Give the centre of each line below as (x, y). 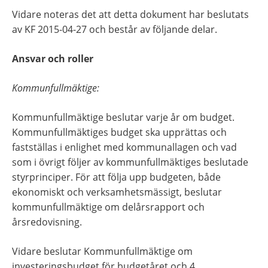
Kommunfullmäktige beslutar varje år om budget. (123, 118)
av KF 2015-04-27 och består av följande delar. (115, 30)
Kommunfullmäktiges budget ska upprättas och (119, 133)
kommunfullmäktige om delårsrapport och (108, 207)
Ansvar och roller (53, 59)
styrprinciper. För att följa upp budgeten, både (116, 177)
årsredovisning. (47, 222)
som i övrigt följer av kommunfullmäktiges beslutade (130, 162)
